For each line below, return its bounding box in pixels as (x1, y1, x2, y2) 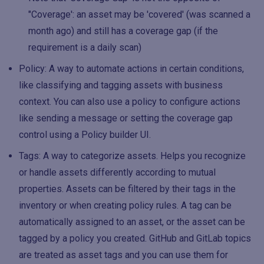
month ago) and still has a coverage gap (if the (28, 25, 218, 37)
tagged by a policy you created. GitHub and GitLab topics (19, 233, 251, 244)
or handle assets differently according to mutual (19, 167, 216, 178)
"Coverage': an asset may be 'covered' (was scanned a (28, 9, 250, 20)
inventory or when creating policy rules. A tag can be (19, 200, 232, 211)
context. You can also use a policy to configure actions (19, 96, 240, 107)
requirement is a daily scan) (28, 42, 141, 53)
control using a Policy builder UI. (19, 129, 151, 140)
